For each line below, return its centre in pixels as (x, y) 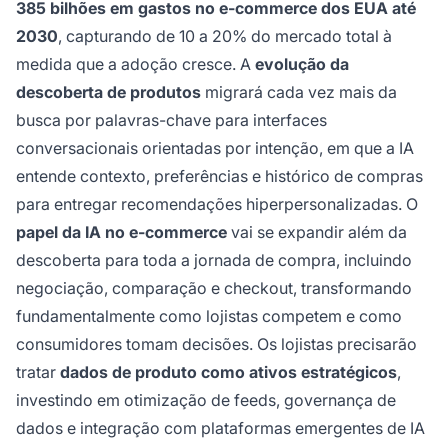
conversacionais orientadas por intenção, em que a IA (215, 147)
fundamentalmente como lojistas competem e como (209, 315)
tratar (38, 371)
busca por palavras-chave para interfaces (171, 119)
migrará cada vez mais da (299, 91)
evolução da (302, 63)
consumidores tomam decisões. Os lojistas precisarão (216, 343)
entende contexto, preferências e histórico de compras (219, 175)
